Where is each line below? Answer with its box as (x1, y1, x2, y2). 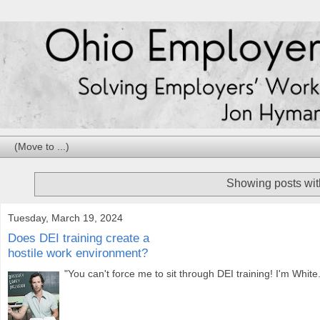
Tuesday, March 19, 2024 (8, 211, 123, 224)
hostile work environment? (8, 246, 148, 261)
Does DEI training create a (8, 231, 149, 246)
